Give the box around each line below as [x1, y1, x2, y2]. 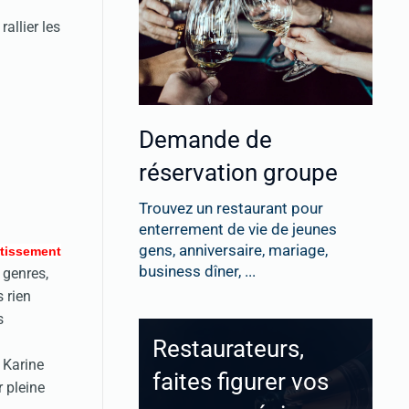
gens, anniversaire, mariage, [139, 241, 328, 260]
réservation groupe [139, 159, 338, 187]
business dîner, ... [139, 262, 256, 281]
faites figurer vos [152, 368, 329, 396]
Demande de [139, 126, 272, 154]
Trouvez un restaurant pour [139, 199, 323, 218]
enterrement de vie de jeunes [139, 220, 337, 239]
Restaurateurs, [152, 335, 304, 363]
